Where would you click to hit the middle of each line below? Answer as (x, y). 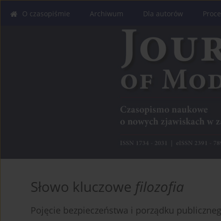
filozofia (160, 187)
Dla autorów (163, 14)
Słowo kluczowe (83, 187)
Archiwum (107, 14)
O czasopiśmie (46, 14)
